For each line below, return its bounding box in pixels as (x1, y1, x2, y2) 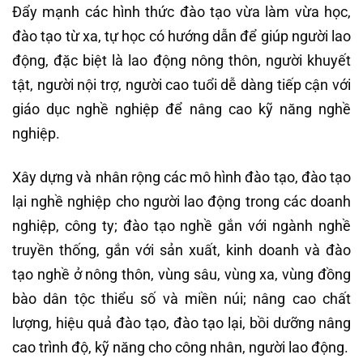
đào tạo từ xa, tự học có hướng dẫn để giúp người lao (12, 28, 351, 45)
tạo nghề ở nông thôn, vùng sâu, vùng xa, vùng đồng (12, 265, 351, 283)
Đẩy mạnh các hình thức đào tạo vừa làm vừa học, (12, 3, 351, 21)
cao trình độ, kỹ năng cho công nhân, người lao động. (12, 338, 348, 356)
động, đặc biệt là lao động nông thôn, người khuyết (12, 52, 351, 70)
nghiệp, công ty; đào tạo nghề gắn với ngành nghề (12, 216, 351, 234)
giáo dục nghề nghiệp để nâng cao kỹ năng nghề (12, 100, 351, 118)
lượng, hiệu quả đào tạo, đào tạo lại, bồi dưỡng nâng (12, 314, 351, 331)
